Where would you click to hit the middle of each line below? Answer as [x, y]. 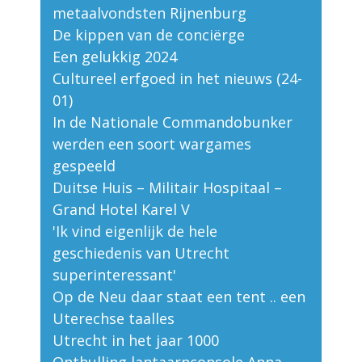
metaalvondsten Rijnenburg [149, 13]
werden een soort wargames [152, 144]
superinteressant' [114, 275]
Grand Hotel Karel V [121, 210]
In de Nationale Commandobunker [173, 122]
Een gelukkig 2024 [115, 57]
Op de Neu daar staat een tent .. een [179, 297]
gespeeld [84, 166]
